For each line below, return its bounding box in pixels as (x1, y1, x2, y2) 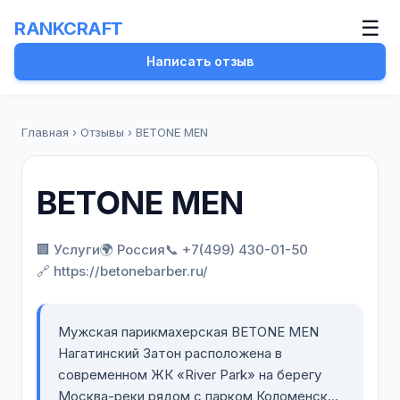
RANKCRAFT (14, 18, 123, 39)
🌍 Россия (100, 241, 165, 258)
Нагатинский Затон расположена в (58, 345, 282, 362)
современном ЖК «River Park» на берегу (58, 366, 321, 383)
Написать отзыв (146, 54, 254, 69)
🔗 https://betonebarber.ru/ (37, 262, 208, 279)
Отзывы (80, 125, 124, 139)
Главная (21, 125, 69, 139)
